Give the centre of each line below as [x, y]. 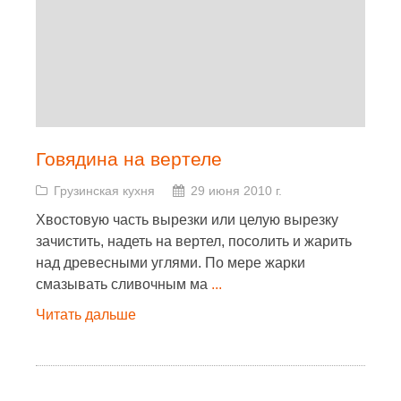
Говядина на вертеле [129, 159]
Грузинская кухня [104, 191]
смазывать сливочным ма [124, 284]
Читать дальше [86, 315]
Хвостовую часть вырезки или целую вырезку [187, 220]
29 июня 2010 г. [236, 191]
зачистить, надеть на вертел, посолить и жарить [194, 241]
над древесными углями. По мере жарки [171, 263]
